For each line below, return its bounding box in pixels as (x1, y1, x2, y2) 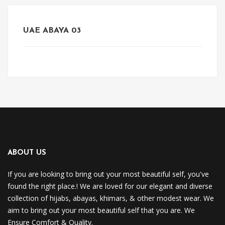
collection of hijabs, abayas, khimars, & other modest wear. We (8, 193, 214, 203)
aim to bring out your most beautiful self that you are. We (8, 205, 195, 215)
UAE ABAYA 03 (23, 27, 81, 35)
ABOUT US (8, 149, 46, 157)
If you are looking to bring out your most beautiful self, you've (8, 169, 209, 179)
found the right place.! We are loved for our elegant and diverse (8, 181, 212, 191)
